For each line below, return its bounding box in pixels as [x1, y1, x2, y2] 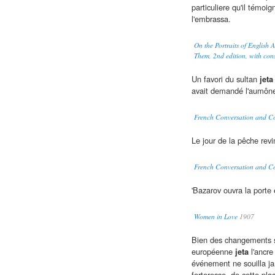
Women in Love [194, 212, 238, 222]
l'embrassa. [192, 13, 231, 25]
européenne [192, 246, 235, 258]
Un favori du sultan [192, 73, 260, 85]
